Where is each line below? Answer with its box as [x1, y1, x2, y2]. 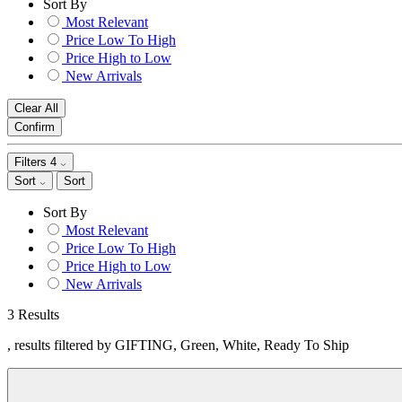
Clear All [14, 101, 58, 115]
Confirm [14, 120, 55, 134]
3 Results [7, 307, 59, 322]
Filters [14, 155, 50, 169]
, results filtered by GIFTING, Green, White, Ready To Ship [7, 337, 349, 353]
